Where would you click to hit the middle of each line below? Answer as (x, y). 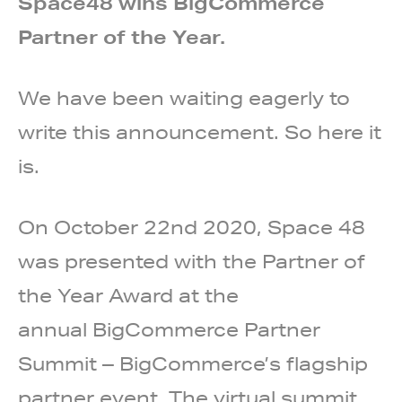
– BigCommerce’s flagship (232, 364)
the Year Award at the (128, 296)
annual (55, 330)
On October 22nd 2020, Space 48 (192, 228)
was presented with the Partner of (192, 262)
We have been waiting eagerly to (184, 99)
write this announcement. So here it (200, 133)
